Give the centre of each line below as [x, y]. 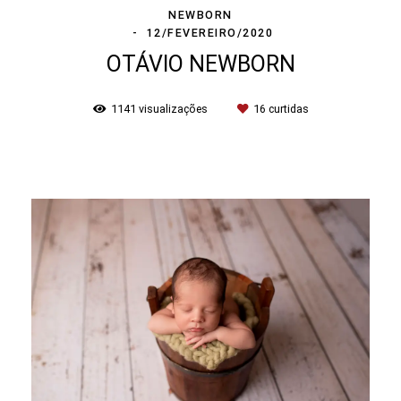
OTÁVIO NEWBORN [200, 64]
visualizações [173, 108]
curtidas [287, 108]
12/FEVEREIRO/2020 [209, 32]
